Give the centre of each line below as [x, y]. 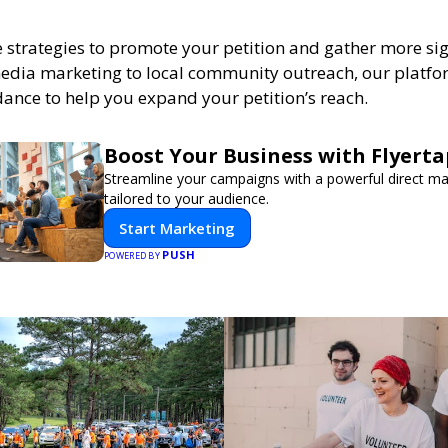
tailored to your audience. [186, 198]
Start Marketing [177, 228]
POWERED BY [133, 255]
